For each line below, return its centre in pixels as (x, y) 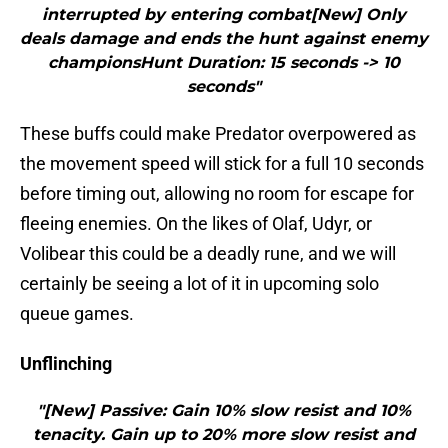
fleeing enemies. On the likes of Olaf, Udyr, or (196, 224)
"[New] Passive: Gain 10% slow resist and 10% (224, 411)
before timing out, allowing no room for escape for (217, 194)
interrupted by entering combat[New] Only (224, 15)
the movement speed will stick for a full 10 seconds (222, 164)
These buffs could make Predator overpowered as (218, 134)
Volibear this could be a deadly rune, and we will (208, 254)
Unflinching (66, 364)
